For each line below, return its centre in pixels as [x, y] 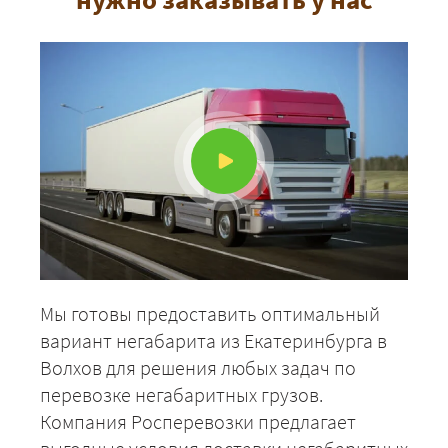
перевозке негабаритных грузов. [181, 395]
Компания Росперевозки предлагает [198, 422]
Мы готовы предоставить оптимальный [210, 314]
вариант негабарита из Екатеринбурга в [213, 341]
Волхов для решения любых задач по [198, 368]
